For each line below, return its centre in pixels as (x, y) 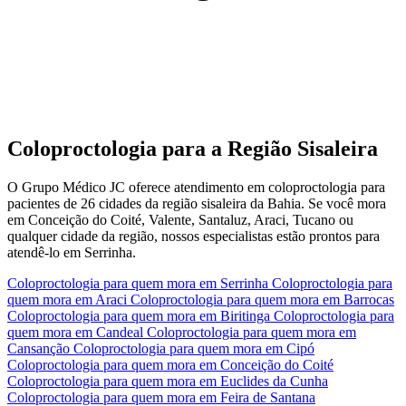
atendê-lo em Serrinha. (72, 252)
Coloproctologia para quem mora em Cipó (194, 348)
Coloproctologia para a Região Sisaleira (193, 148)
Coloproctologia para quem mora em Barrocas (262, 299)
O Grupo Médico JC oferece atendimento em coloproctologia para (196, 187)
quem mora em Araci (69, 299)
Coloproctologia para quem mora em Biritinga (140, 315)
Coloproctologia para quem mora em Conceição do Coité (170, 364)
